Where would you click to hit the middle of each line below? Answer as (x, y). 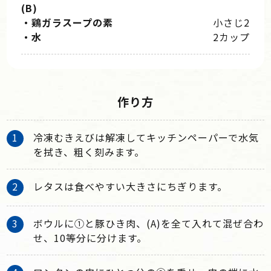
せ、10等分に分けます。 (90, 237)
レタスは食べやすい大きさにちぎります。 (131, 186)
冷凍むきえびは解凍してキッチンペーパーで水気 (146, 137)
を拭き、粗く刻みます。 (89, 152)
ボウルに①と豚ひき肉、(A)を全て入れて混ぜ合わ (149, 223)
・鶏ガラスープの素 (67, 22)
